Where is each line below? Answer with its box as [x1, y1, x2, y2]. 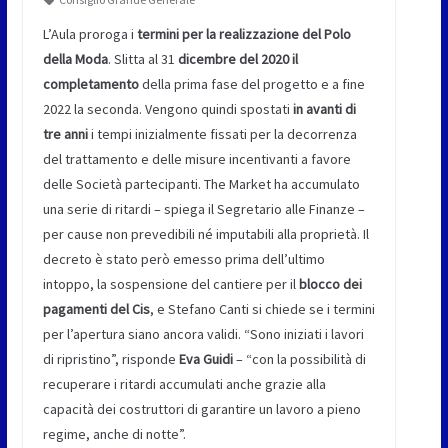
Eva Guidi [178, 350, 236, 369]
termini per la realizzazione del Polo [133, 25, 351, 44]
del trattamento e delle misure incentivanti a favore [42, 150, 351, 169]
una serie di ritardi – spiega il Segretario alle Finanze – [42, 200, 365, 219]
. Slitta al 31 [107, 50, 175, 69]
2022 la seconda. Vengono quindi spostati [42, 100, 293, 119]
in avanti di [292, 100, 356, 119]
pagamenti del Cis [42, 300, 150, 319]
